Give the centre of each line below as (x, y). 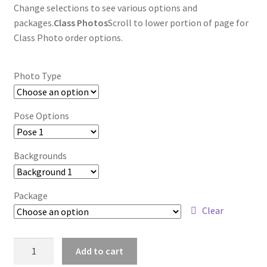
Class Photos (80, 23)
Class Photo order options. (68, 38)
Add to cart (100, 251)
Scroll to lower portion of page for (178, 23)
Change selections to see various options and (105, 8)
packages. (33, 23)
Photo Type (37, 76)
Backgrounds (40, 156)
